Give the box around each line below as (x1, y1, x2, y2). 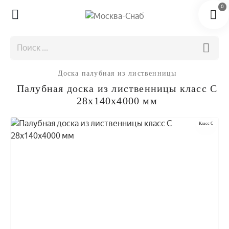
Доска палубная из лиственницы (57, 70, 177, 77)
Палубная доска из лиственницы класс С (16, 83, 218, 94)
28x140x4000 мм (77, 95, 157, 106)
